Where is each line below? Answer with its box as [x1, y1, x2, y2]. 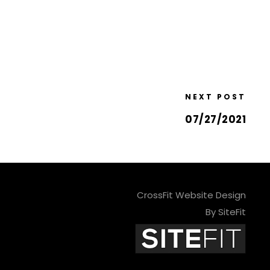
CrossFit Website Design [136, 189, 246, 201]
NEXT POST [185, 92, 246, 102]
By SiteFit [205, 206, 246, 218]
